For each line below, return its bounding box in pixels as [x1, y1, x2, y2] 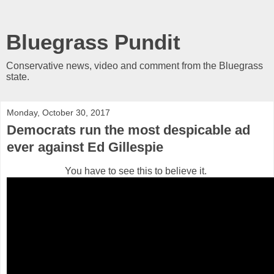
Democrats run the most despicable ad [7, 122, 250, 138]
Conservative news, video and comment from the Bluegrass [6, 61, 263, 71]
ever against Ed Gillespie [7, 139, 163, 155]
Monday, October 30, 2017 [7, 108, 110, 117]
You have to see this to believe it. [65, 165, 209, 176]
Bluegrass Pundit [6, 31, 180, 54]
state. [6, 72, 29, 82]
